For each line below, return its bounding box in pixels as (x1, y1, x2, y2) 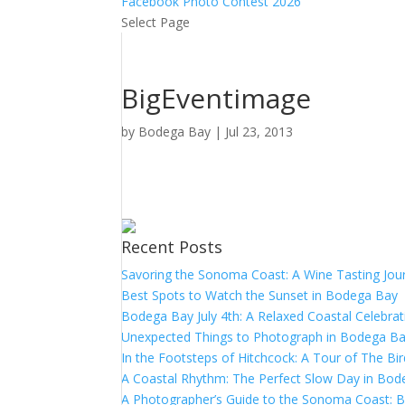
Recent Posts (121, 236, 223, 258)
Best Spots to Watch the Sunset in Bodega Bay (121, 287, 399, 304)
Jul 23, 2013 (225, 123, 294, 140)
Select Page (121, 14, 191, 31)
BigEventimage (121, 80, 312, 117)
